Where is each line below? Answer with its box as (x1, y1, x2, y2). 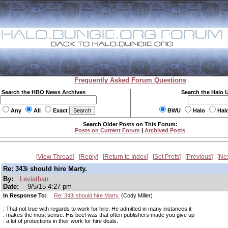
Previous (187, 153, 211, 160)
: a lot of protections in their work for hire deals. (3, 218, 118, 224)
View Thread (38, 153, 73, 160)
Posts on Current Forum (75, 127, 140, 133)
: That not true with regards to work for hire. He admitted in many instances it (3, 206, 191, 212)
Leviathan (20, 175, 49, 183)
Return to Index (104, 153, 147, 160)
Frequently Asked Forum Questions (74, 76, 186, 84)
